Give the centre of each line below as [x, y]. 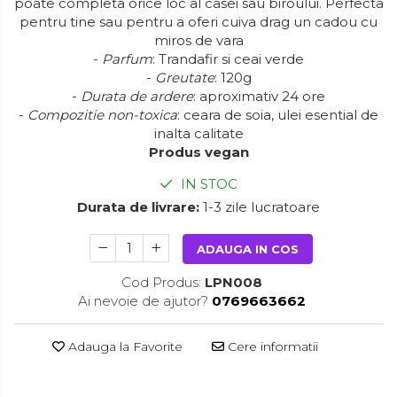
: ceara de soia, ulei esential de [278, 115]
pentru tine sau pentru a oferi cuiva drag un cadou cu [198, 22]
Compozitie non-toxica [102, 115]
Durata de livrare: [138, 207]
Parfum [127, 59]
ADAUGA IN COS [248, 249]
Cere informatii [271, 346]
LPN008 [234, 282]
